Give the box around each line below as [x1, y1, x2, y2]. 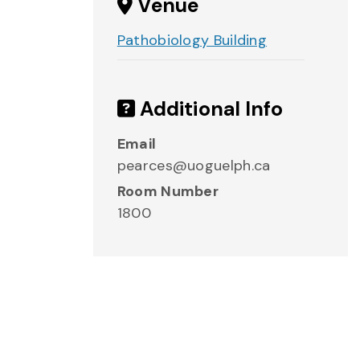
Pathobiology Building [117, 31, 268, 50]
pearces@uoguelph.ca [117, 156, 271, 175]
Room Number [117, 182, 219, 201]
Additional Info [134, 96, 284, 122]
